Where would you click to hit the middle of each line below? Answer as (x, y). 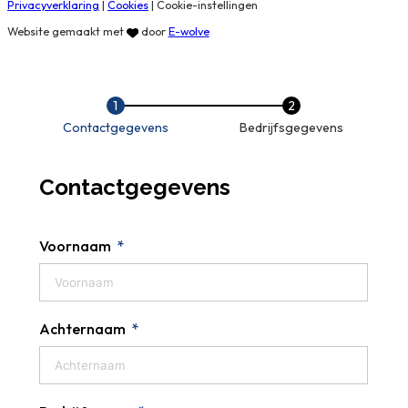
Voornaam (75, 246)
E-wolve (189, 31)
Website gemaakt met (67, 31)
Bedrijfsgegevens (291, 128)
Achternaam (82, 329)
